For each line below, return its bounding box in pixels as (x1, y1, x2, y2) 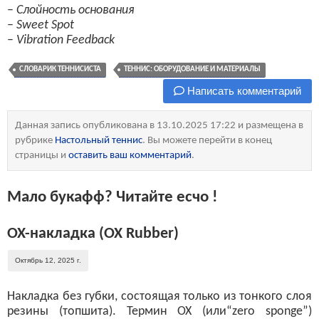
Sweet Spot (16, 19, 74, 32)
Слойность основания (16, 4, 135, 17)
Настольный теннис (55, 135, 142, 146)
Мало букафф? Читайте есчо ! (7, 189, 217, 206)
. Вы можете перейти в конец (142, 135, 272, 146)
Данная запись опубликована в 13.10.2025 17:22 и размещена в (15, 120, 303, 131)
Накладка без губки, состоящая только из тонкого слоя (7, 289, 312, 303)
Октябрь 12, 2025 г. (15, 256, 81, 264)
